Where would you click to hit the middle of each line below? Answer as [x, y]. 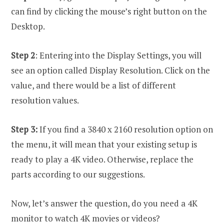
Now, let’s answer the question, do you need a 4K [104, 203]
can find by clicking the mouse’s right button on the [109, 11]
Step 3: [24, 129]
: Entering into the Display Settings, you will [118, 55]
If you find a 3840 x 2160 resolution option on [125, 129]
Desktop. [28, 26]
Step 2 [23, 55]
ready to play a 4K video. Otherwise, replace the [102, 159]
